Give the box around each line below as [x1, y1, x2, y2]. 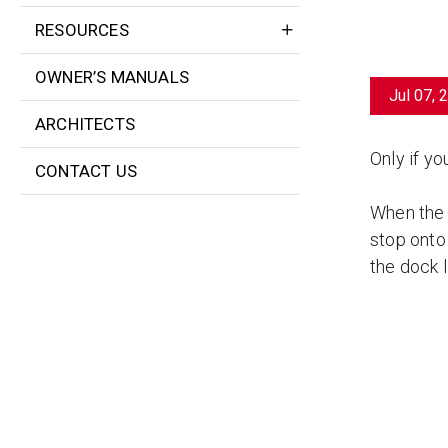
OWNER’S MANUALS [35, 66, 189, 87]
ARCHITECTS [35, 113, 135, 134]
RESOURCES [35, 19, 129, 40]
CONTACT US [35, 160, 137, 181]
